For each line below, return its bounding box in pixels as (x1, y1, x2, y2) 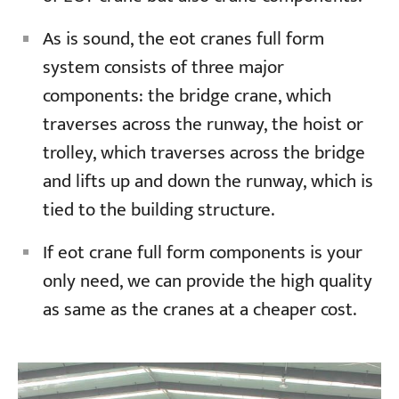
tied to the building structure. (42, 193, 274, 225)
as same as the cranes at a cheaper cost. (42, 293, 356, 325)
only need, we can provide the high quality (42, 265, 372, 297)
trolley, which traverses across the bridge (42, 136, 365, 168)
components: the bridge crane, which (42, 79, 331, 111)
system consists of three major (42, 51, 284, 83)
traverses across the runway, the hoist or (42, 108, 363, 140)
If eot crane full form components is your (42, 236, 362, 268)
